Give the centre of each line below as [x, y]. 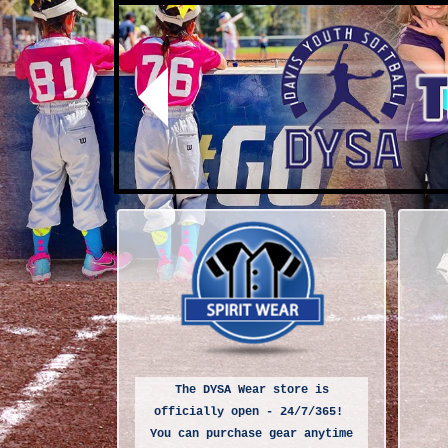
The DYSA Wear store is [251, 389]
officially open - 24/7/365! [251, 411]
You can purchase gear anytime [252, 433]
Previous [214, 116]
